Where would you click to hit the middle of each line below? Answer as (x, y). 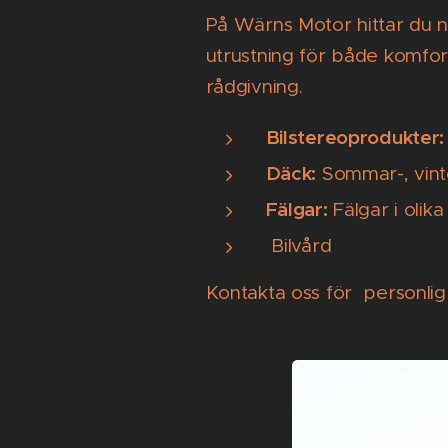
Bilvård (301, 246)
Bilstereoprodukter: (355, 137)
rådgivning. (254, 87)
